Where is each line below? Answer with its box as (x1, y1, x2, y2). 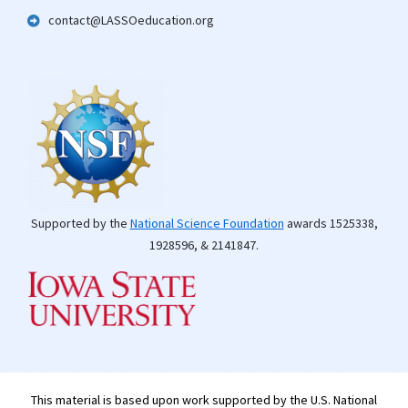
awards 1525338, (283, 215, 378, 232)
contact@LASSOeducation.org (47, 12, 214, 29)
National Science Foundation (129, 215, 284, 232)
